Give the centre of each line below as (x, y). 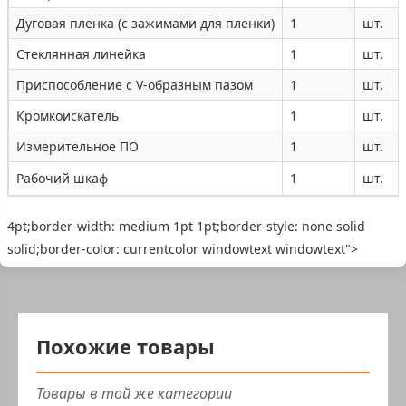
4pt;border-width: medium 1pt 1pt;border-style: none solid (186, 226)
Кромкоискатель (68, 115)
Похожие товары (126, 346)
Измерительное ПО (77, 146)
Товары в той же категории (134, 393)
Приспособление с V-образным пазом (135, 84)
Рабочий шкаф (62, 178)
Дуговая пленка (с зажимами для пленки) (145, 23)
